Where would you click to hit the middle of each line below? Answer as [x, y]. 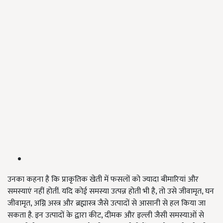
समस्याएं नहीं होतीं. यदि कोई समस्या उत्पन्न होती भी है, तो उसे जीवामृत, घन [111, 192]
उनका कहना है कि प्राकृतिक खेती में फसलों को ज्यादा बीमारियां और [103, 180]
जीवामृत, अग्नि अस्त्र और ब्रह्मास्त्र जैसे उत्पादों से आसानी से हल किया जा [107, 204]
